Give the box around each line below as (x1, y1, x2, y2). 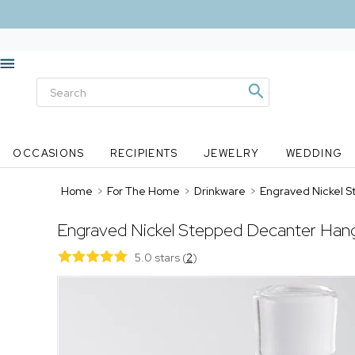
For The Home (107, 184, 180, 198)
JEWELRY (203, 147, 260, 160)
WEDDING (285, 147, 343, 160)
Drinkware (194, 184, 246, 198)
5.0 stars (135, 250, 182, 265)
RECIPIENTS (110, 147, 178, 160)
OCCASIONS (13, 147, 85, 160)
